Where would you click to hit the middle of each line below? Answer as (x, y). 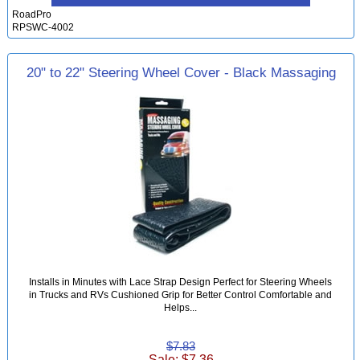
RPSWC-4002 (43, 27)
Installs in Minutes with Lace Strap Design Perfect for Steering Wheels (181, 281)
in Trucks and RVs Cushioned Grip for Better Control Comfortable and (181, 294)
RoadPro (32, 14)
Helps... (181, 307)
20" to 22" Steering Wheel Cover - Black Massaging (181, 72)
